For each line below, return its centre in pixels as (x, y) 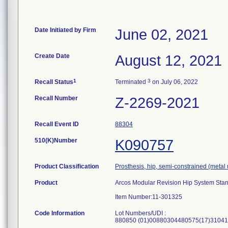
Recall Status (54, 82)
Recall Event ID (57, 124)
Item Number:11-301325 (149, 197)
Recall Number (56, 98)
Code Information (60, 213)
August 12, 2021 (168, 61)
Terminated (131, 82)
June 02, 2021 (162, 35)
